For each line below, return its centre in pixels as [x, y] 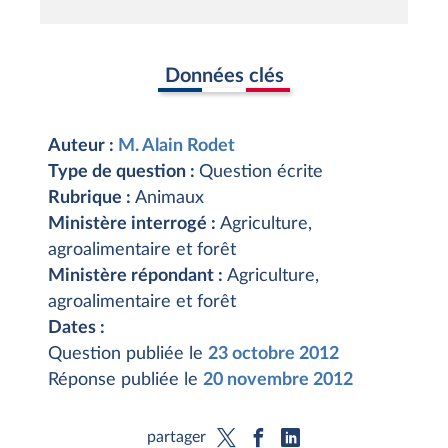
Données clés [224, 75]
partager [176, 436]
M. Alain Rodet [176, 146]
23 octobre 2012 [273, 354]
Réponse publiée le [125, 380]
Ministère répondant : [137, 276]
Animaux [169, 198]
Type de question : [123, 172]
